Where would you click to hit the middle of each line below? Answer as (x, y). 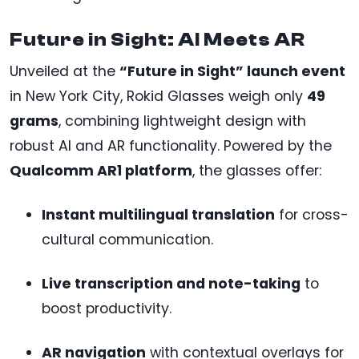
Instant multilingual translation (158, 215)
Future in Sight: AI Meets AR (157, 40)
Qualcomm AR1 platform (101, 171)
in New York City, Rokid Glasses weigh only (158, 97)
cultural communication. (127, 240)
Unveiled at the (65, 72)
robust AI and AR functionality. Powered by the (171, 146)
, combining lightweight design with (182, 121)
